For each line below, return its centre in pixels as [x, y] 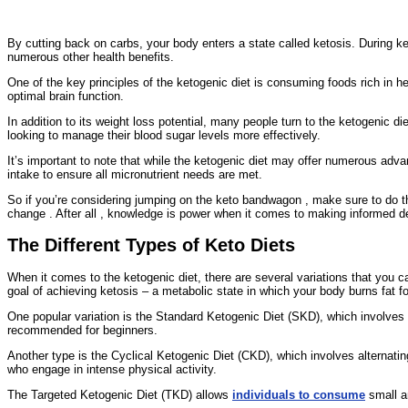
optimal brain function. [66, 96]
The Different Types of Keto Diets [151, 245]
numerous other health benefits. [91, 56]
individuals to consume [299, 395]
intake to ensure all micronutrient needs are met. [135, 174]
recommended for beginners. [82, 331]
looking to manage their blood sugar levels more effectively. [164, 135]
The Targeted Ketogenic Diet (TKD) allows [120, 395]
